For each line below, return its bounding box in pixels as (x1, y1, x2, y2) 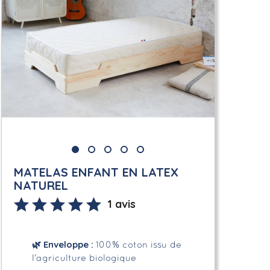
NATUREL (13, 177, 68, 193)
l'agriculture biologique (31, 254, 136, 263)
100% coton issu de (95, 240, 181, 250)
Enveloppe (40, 238, 89, 250)
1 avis (107, 196, 136, 211)
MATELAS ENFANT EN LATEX (13, 164, 178, 180)
